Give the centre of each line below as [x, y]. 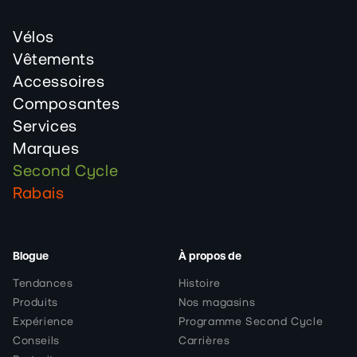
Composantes [67, 105]
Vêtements [54, 60]
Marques [46, 149]
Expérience [43, 322]
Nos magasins [217, 303]
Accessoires [59, 82]
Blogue [31, 255]
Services [45, 127]
